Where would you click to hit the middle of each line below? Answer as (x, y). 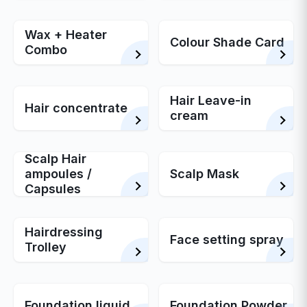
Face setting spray (227, 240)
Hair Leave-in (211, 100)
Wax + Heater (66, 35)
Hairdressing (64, 232)
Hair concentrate (76, 108)
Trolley (46, 247)
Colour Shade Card (227, 42)
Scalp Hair (56, 159)
